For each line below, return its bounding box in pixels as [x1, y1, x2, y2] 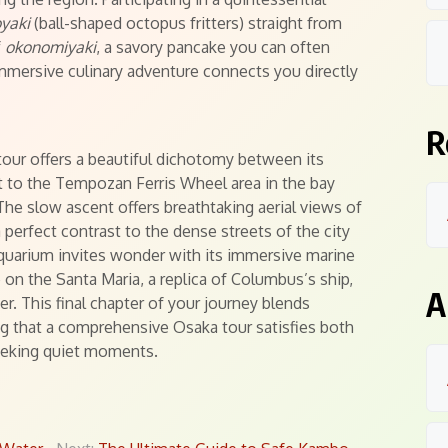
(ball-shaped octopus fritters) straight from [30, 13, 342, 33]
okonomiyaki [5, 37, 96, 57]
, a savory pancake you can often [96, 37, 330, 57]
